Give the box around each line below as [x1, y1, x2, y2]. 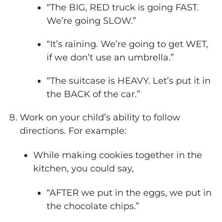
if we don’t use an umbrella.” [47, 52, 174, 63]
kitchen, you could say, [33, 163, 134, 174]
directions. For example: [20, 125, 126, 137]
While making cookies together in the [33, 149, 202, 161]
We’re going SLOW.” [47, 15, 136, 27]
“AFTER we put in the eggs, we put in [47, 187, 212, 198]
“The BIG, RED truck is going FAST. [47, 2, 199, 13]
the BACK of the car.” [47, 89, 140, 100]
